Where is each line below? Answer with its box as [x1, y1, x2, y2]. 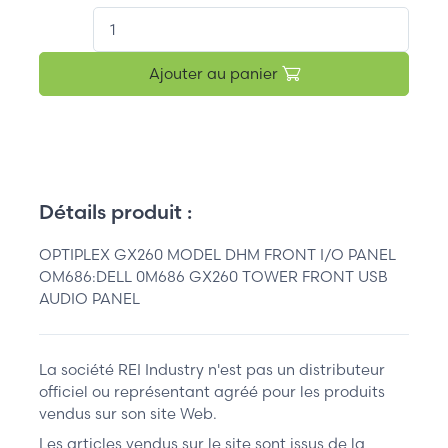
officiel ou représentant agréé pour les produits [39, 381, 385, 401]
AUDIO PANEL [39, 288, 140, 308]
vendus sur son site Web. [39, 403, 217, 423]
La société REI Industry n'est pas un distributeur [39, 359, 385, 379]
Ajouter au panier [148, 63, 282, 83]
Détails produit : [39, 198, 192, 224]
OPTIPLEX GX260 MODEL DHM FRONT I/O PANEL [39, 244, 396, 264]
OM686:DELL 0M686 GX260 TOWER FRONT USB [39, 266, 388, 286]
